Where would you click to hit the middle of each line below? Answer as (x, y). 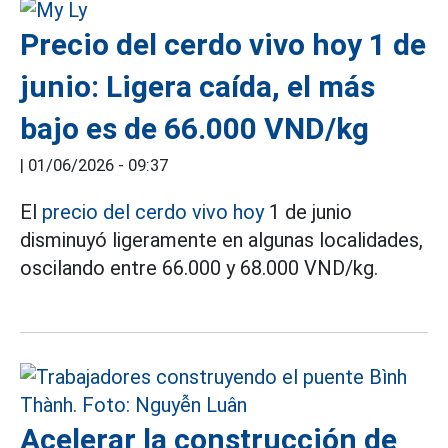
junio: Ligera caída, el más (197, 86)
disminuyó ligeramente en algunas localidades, (221, 240)
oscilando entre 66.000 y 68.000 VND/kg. (199, 268)
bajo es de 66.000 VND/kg (194, 128)
